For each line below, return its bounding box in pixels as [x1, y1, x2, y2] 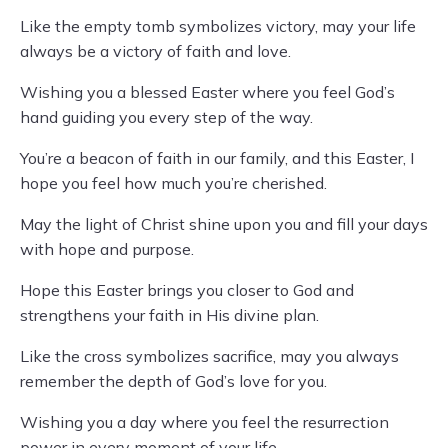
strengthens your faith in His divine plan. [20, 305, 319, 326]
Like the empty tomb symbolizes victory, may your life [20, 16, 416, 37]
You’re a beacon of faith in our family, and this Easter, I [20, 148, 414, 169]
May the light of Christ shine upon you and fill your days [20, 214, 428, 235]
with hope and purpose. [20, 239, 194, 260]
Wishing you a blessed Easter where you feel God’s [20, 82, 395, 103]
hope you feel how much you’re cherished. [20, 173, 327, 194]
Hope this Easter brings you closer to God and [20, 280, 354, 301]
